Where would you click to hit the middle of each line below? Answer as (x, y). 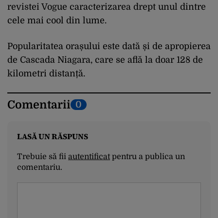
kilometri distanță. (46, 73)
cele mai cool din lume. (58, 20)
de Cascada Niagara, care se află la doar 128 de (105, 60)
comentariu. (40, 167)
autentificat (89, 156)
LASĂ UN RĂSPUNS (53, 136)
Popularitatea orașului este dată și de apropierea (109, 46)
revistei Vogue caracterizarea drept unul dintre (107, 7)
